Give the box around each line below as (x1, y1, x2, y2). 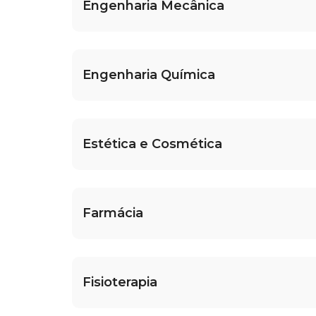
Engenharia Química (83, 67, 215, 83)
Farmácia (83, 205, 143, 221)
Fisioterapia (83, 274, 157, 291)
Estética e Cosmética (83, 136, 222, 152)
